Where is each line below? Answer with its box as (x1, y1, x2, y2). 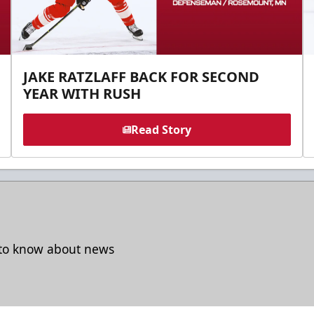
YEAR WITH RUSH (23, 83, 142, 103)
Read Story (130, 121, 191, 137)
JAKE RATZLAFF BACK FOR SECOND (23, 67, 260, 86)
